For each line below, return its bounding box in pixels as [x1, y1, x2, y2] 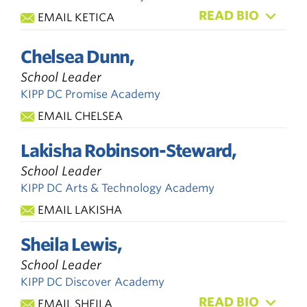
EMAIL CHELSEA [38, 109, 123, 123]
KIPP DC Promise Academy [21, 87, 160, 101]
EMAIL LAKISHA [38, 203, 122, 217]
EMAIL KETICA [38, 10, 114, 24]
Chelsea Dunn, [21, 46, 134, 67]
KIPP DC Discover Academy [21, 275, 164, 288]
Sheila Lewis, [21, 234, 122, 255]
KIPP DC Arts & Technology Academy [21, 181, 214, 195]
